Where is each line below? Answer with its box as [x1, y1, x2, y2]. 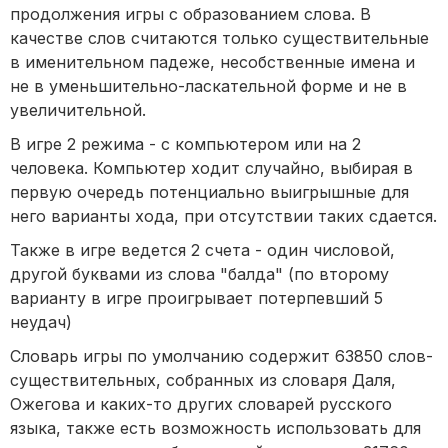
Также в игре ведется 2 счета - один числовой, [10, 240, 395, 261]
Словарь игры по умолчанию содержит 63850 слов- [10, 346, 433, 367]
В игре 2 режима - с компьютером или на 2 [10, 134, 361, 155]
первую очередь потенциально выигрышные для [10, 182, 409, 203]
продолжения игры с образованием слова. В [10, 4, 371, 25]
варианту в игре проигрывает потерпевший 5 [10, 288, 383, 309]
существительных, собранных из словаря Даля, [10, 370, 396, 391]
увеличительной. [10, 100, 146, 121]
